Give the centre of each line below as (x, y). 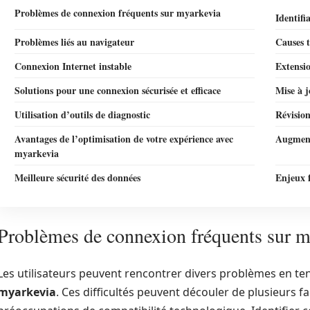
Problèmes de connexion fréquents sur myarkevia (118, 13)
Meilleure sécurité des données (77, 177)
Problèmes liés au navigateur (74, 42)
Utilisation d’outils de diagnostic (82, 115)
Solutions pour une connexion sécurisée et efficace (118, 90)
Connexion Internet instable (73, 66)
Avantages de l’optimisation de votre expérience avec (124, 139)
